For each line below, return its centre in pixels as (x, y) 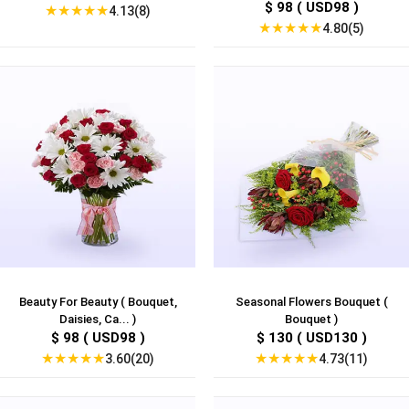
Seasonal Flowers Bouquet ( (311, 302)
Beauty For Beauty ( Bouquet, (98, 302)
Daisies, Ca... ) (98, 320)
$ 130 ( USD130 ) (311, 338)
